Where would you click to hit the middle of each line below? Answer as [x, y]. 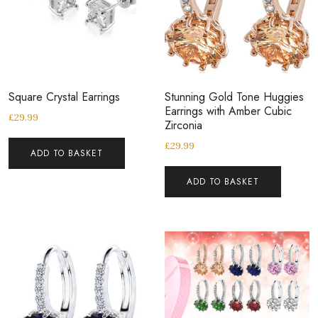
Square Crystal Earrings [64, 97]
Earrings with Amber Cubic [229, 111]
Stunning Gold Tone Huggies [235, 97]
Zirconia [184, 126]
